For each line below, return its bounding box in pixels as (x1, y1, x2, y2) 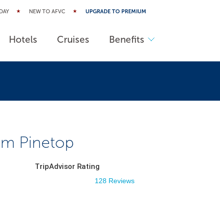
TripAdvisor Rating (35, 162, 100, 171)
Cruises (57, 33, 90, 45)
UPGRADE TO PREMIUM (85, 8, 146, 15)
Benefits (109, 33, 145, 45)
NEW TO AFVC (29, 8, 65, 15)
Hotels (9, 33, 38, 45)
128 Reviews (95, 177, 135, 185)
